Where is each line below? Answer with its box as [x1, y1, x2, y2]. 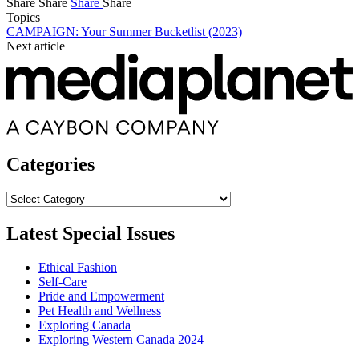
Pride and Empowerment [38, 288, 164, 303]
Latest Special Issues [6, 222, 175, 244]
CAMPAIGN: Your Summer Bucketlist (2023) [6, 24, 242, 38]
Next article [6, 38, 65, 53]
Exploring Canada [38, 317, 131, 332]
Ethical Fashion [38, 260, 117, 274]
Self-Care [38, 274, 87, 288]
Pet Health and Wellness [38, 303, 161, 317]
